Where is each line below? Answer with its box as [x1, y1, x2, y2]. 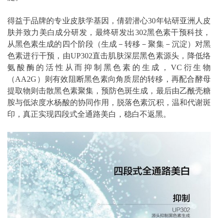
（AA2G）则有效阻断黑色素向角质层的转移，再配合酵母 [7, 74, 211, 83]
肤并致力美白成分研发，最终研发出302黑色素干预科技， [7, 28, 211, 36]
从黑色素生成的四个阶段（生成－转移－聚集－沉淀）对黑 [7, 39, 211, 48]
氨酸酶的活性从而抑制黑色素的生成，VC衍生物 [7, 63, 211, 72]
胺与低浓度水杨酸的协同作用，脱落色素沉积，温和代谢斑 [7, 98, 211, 107]
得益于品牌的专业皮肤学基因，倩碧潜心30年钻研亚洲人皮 [7, 16, 211, 25]
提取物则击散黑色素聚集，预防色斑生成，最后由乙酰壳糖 [7, 86, 211, 95]
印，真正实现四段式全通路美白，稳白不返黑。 [7, 109, 171, 118]
